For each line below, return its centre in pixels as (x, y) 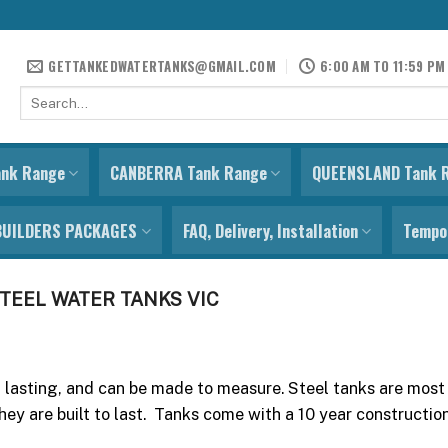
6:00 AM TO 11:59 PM (383, 66)
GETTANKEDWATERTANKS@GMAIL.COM (162, 66)
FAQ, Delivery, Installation (270, 231)
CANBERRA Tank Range (188, 173)
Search (40, 95)
